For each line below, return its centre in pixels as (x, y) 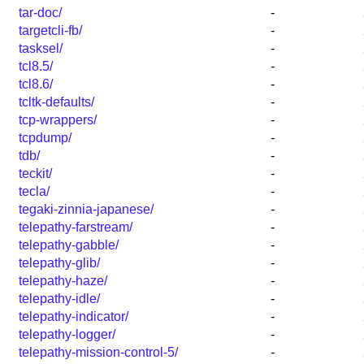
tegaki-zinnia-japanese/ (86, 210)
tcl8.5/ (36, 67)
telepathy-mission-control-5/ (98, 353)
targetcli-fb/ (50, 31)
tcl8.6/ (36, 84)
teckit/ (35, 174)
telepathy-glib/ (59, 263)
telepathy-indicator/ (74, 317)
